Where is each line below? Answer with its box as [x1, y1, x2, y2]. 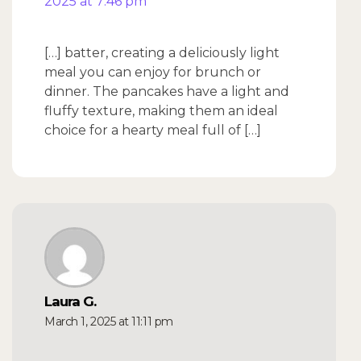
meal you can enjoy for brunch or [44, 64, 261, 81]
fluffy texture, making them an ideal [44, 103, 278, 119]
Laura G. [44, 293, 96, 310]
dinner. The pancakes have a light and [44, 84, 289, 100]
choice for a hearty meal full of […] [44, 122, 261, 139]
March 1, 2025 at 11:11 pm [44, 314, 173, 330]
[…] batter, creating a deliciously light [44, 45, 280, 61]
